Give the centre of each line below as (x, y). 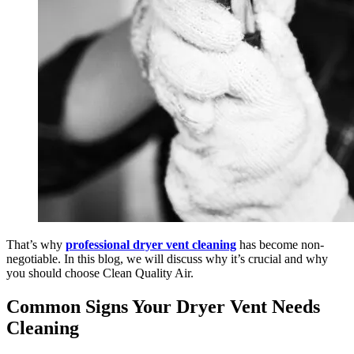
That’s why (36, 244)
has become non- (280, 244)
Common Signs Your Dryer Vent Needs (163, 306)
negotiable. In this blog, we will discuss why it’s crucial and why (167, 258)
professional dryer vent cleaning (151, 244)
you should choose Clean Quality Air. (100, 273)
